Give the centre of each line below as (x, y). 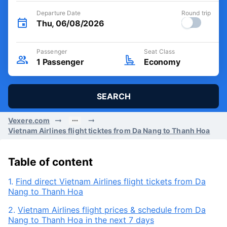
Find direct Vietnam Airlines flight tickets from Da (111, 181)
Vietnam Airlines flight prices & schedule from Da (112, 210)
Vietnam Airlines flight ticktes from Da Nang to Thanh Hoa (109, 130)
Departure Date (59, 13)
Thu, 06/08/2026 (70, 23)
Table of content (50, 162)
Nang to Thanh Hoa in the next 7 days (81, 220)
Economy (162, 62)
